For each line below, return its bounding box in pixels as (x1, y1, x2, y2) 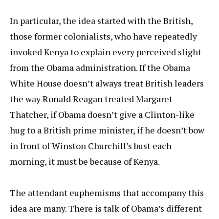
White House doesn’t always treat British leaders (10, 77, 204, 89)
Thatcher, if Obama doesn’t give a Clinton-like (10, 109, 195, 121)
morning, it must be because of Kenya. (10, 155, 160, 168)
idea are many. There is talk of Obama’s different (10, 202, 202, 215)
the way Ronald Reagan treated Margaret (10, 93, 173, 105)
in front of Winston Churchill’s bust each (10, 140, 172, 152)
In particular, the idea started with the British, (10, 15, 193, 27)
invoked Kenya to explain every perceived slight (10, 46, 201, 58)
